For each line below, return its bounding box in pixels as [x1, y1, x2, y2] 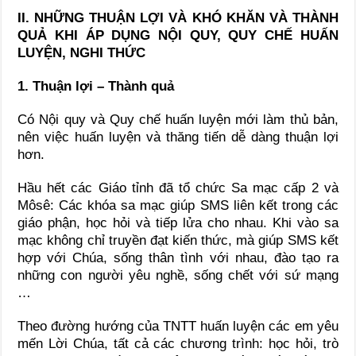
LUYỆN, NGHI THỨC [17, 44, 146, 60]
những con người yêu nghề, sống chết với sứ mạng [17, 267, 339, 283]
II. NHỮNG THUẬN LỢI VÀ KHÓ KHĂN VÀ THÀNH [17, 10, 339, 25]
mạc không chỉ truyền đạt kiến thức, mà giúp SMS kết [17, 232, 339, 248]
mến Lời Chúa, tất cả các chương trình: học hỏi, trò [17, 335, 339, 351]
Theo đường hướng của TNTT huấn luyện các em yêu [17, 318, 339, 334]
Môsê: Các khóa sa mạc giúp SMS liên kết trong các [17, 197, 339, 213]
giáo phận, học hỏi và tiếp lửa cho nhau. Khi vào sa [17, 215, 339, 230]
